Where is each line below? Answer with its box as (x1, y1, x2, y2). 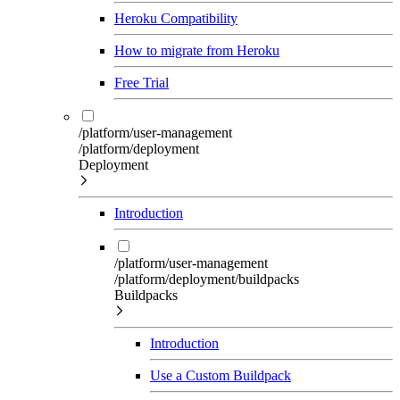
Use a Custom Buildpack (150, 367, 291, 383)
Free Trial (114, 74, 169, 90)
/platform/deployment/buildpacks (114, 271, 299, 287)
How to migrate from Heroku (114, 42, 279, 58)
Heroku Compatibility (114, 10, 237, 26)
